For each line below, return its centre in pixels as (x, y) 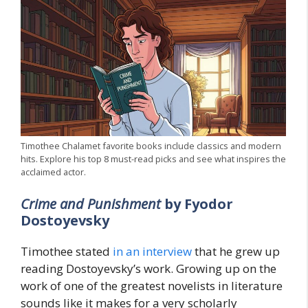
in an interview (152, 252)
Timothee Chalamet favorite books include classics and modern (151, 145)
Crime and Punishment (92, 204)
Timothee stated (67, 252)
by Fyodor (199, 204)
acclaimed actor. (53, 172)
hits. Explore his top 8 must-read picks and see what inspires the (153, 158)
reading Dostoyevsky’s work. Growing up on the (148, 269)
